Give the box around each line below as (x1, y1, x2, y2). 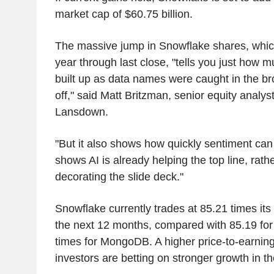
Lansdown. (54, 105, 108, 118)
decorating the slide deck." (54, 170, 183, 183)
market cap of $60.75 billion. (54, 7, 193, 20)
